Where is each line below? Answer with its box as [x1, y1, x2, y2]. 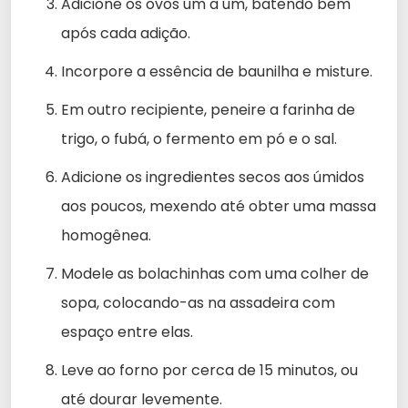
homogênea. [61, 224, 151, 246]
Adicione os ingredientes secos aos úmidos [61, 166, 364, 188]
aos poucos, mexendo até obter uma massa [61, 195, 376, 217]
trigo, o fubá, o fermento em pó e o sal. [61, 127, 337, 149]
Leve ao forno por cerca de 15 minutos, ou [61, 359, 358, 381]
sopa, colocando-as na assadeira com [61, 291, 335, 313]
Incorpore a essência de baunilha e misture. [61, 60, 372, 82]
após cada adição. [61, 22, 190, 44]
